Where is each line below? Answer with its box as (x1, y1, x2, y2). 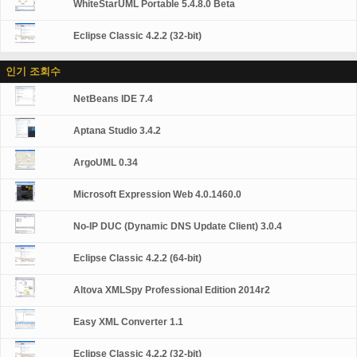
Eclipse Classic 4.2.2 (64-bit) (73, 253, 202, 264)
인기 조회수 (6, 65, 61, 77)
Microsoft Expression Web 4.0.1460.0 (73, 189, 242, 200)
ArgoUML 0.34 (73, 157, 139, 168)
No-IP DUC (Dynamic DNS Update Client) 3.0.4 (73, 221, 283, 232)
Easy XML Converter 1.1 (73, 316, 184, 328)
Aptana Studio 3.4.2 (73, 125, 162, 136)
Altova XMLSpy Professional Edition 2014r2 (73, 284, 271, 296)
